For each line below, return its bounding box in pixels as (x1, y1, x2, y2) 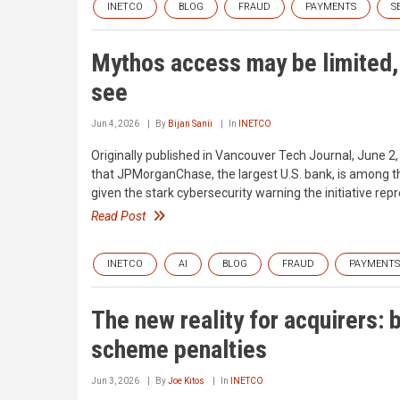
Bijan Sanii (168, 119, 212, 129)
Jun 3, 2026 (91, 375, 139, 386)
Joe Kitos (168, 375, 204, 386)
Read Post (91, 209, 146, 224)
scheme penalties (91, 334, 267, 364)
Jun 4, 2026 (91, 119, 139, 129)
